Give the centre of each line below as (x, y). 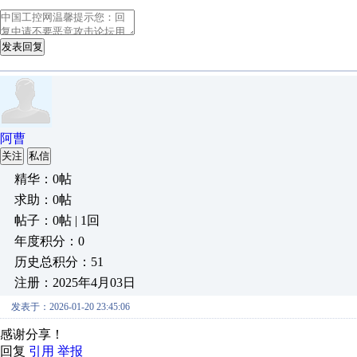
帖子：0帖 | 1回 (57, 220)
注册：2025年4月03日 (75, 282)
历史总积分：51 (59, 262)
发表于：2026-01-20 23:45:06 (71, 307)
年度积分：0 (49, 241)
